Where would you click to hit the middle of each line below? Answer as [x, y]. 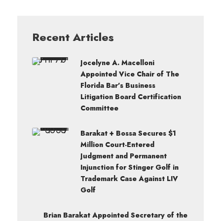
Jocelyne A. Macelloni [117, 63]
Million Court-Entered [117, 145]
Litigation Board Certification [131, 97]
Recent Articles [73, 37]
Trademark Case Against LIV [129, 179]
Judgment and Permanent [124, 156]
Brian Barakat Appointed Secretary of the [115, 215]
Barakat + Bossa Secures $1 [128, 133]
